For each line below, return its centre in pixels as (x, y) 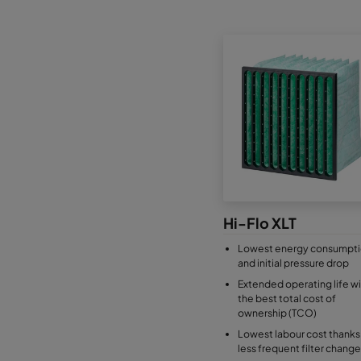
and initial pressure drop (293, 263)
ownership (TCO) (277, 313)
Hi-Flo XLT (259, 223)
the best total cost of (286, 299)
